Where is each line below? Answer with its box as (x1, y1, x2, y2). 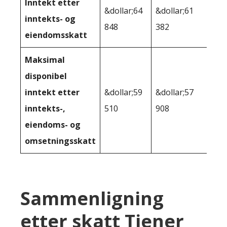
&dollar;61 (156, 5, 194, 17)
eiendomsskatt (25, 29, 87, 41)
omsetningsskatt (25, 135, 96, 147)
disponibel (25, 70, 67, 82)
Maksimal (25, 54, 65, 66)
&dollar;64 (104, 5, 142, 17)
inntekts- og (25, 13, 75, 25)
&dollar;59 (104, 87, 142, 98)
